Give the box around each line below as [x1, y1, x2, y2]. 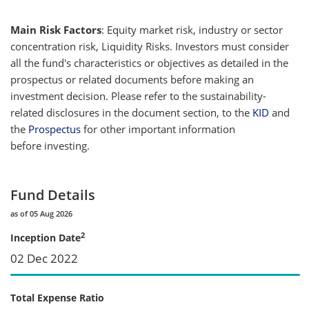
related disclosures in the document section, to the [10, 105, 250, 119]
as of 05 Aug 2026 [10, 208, 72, 219]
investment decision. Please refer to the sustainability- [10, 88, 266, 103]
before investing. [10, 138, 90, 152]
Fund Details [10, 185, 95, 204]
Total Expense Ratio [10, 290, 104, 304]
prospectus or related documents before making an [10, 72, 254, 86]
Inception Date [10, 230, 81, 244]
